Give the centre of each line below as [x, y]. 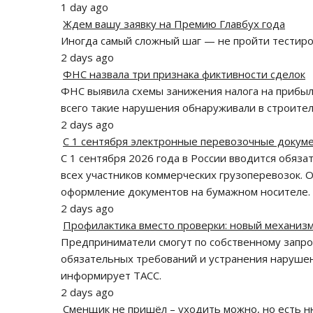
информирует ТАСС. [111, 276]
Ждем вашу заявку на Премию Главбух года [174, 24]
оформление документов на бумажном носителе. [185, 192]
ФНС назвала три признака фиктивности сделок [184, 74]
